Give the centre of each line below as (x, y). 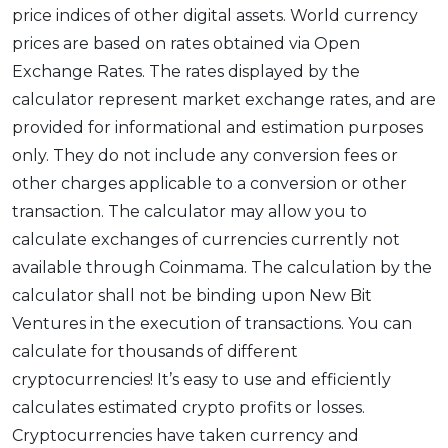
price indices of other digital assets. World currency (215, 16)
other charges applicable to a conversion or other (209, 184)
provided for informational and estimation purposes (217, 128)
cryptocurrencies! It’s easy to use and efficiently (201, 380)
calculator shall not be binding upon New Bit (192, 296)
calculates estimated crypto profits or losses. (188, 408)
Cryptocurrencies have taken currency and (185, 436)
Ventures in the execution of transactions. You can (212, 324)
